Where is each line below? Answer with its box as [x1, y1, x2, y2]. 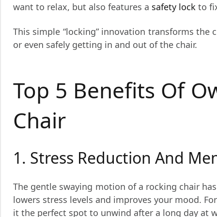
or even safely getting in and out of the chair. [13, 39, 197, 50]
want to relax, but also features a [13, 1, 152, 13]
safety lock [152, 1, 196, 13]
